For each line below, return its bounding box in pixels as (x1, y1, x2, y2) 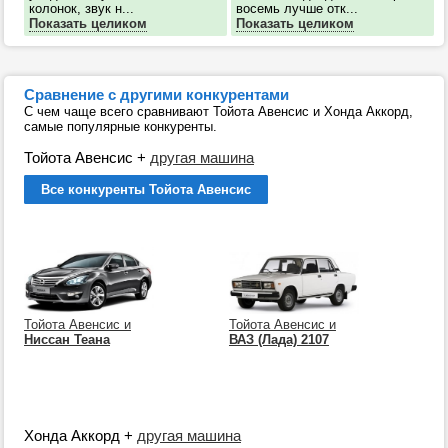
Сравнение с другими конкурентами (24, 86, 289, 104)
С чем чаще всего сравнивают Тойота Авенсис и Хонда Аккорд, (24, 104, 413, 120)
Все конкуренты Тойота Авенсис (41, 182, 251, 198)
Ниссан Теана (24, 332, 110, 348)
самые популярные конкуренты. (24, 119, 217, 135)
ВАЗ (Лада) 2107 (228, 332, 329, 348)
